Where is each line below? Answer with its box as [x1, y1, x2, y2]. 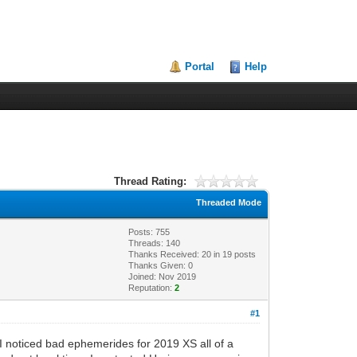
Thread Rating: [113, 175, 186, 187]
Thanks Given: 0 [128, 260, 194, 270]
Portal [185, 61, 215, 73]
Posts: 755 [128, 226, 171, 237]
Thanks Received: [128, 249, 202, 259]
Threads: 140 [128, 237, 181, 248]
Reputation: [128, 282, 175, 292]
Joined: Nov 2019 [128, 271, 197, 281]
